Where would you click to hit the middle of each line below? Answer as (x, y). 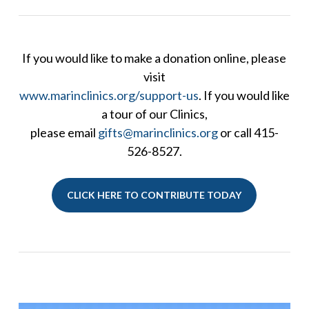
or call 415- (248, 132)
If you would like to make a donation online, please (154, 58)
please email (64, 132)
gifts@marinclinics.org (158, 132)
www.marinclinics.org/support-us (109, 95)
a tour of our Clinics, (154, 113)
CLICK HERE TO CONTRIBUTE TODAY (154, 195)
